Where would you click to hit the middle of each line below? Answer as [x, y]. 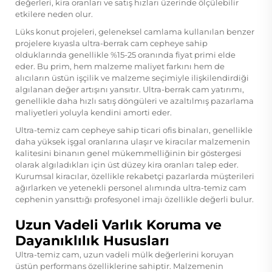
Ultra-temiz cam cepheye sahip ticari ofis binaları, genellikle [134, 130]
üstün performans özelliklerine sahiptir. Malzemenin [119, 266]
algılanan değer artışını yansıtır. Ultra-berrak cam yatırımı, [130, 89]
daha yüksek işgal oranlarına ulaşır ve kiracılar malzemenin [133, 141]
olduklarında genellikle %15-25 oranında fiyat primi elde [125, 54]
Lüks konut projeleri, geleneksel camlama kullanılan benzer [135, 31]
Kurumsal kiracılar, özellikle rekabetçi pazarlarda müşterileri [135, 176]
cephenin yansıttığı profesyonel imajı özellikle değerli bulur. [134, 199]
